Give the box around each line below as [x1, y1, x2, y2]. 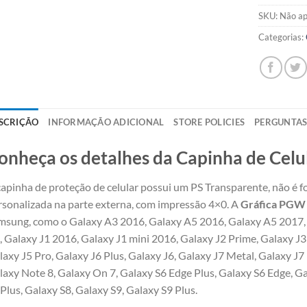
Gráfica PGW [241, 197, 306, 210]
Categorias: [258, 31, 306, 42]
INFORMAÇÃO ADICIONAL [48, 116, 164, 127]
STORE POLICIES [173, 116, 245, 127]
